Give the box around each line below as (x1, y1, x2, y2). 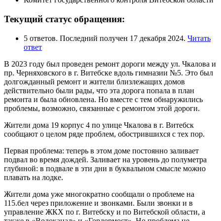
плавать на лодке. (4, 173, 65, 182)
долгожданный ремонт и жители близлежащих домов (4, 77, 185, 86)
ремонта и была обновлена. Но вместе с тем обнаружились (4, 95, 203, 104)
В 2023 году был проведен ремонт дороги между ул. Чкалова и (4, 59, 216, 68)
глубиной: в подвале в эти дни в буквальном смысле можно (4, 164, 206, 173)
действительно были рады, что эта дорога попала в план (4, 86, 194, 95)
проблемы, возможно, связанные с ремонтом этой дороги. (4, 104, 200, 112)
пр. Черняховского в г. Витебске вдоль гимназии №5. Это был (4, 68, 213, 77)
